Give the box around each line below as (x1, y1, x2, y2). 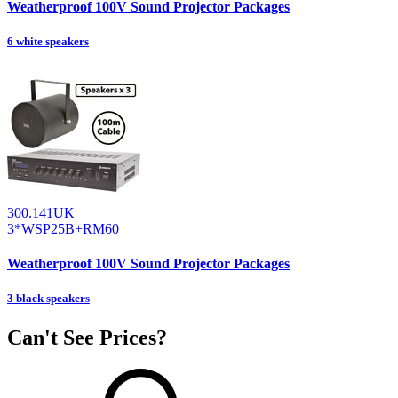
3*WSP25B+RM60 (7, 220, 119, 236)
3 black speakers (7, 291, 90, 306)
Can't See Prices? (7, 325, 167, 349)
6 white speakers (7, 34, 89, 48)
